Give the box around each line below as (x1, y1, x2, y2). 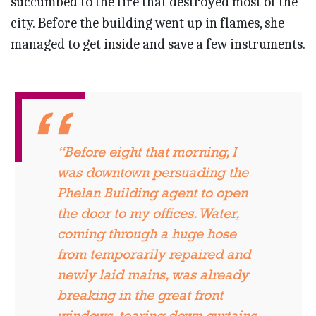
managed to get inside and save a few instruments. (11, 36, 305, 53)
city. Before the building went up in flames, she (11, 15, 284, 32)
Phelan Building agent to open (56, 185, 248, 201)
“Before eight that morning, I (56, 144, 236, 160)
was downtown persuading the (56, 164, 248, 181)
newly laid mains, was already (56, 267, 248, 283)
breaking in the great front (56, 287, 223, 303)
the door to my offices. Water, (56, 205, 238, 221)
